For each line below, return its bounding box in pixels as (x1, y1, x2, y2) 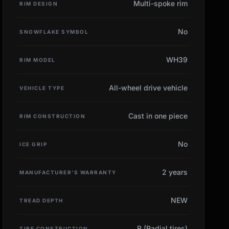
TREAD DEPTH (19, 197, 63, 203)
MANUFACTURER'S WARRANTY (19, 169, 117, 175)
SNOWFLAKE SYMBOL (19, 28, 89, 35)
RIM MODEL (19, 56, 56, 63)
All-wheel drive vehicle (108, 83, 188, 92)
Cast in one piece (128, 111, 188, 120)
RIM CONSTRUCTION (19, 112, 86, 119)
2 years (162, 167, 188, 176)
